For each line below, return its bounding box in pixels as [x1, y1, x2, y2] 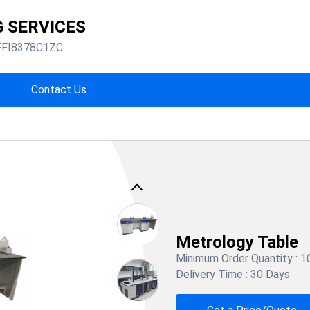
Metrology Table [176, 232, 298, 252]
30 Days [250, 268, 290, 281]
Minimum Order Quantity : [176, 252, 300, 265]
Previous [133, 185, 168, 196]
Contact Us [31, 83, 86, 96]
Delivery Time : [176, 268, 250, 281]
